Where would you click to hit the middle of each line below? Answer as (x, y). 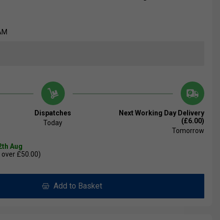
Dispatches (53, 113)
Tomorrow (188, 131)
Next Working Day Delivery (161, 113)
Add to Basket (76, 186)
